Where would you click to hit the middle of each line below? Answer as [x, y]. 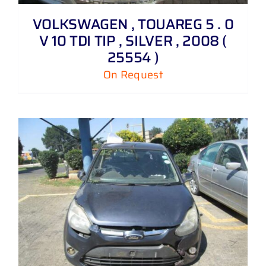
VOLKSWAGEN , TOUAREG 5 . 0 [133, 24]
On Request [133, 75]
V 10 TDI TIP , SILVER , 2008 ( [133, 41]
